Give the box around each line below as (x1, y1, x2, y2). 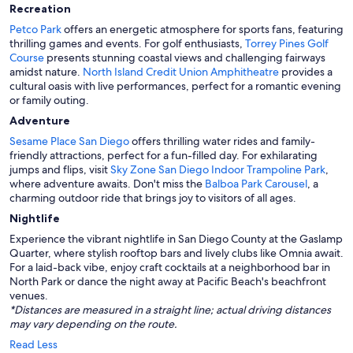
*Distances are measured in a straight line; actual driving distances (9, 303, 331, 318)
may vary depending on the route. (9, 317, 177, 332)
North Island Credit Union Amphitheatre (83, 65, 279, 80)
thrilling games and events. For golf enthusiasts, (9, 36, 245, 51)
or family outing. (9, 93, 89, 108)
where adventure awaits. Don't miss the (9, 176, 205, 191)
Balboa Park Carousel (205, 176, 307, 191)
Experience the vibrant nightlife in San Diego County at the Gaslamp (9, 232, 343, 247)
